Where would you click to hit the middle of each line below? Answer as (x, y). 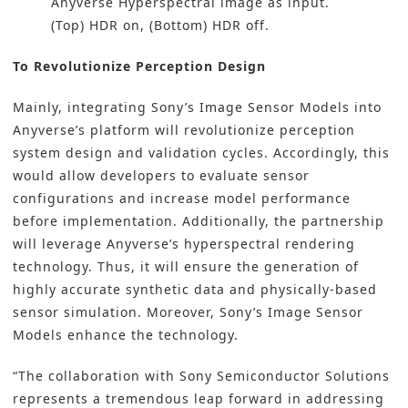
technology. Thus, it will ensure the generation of (186, 267)
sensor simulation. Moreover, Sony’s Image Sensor (188, 312)
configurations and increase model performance (182, 199)
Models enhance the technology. (126, 335)
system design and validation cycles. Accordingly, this (201, 153)
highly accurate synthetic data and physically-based (195, 290)
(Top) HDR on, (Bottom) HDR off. (160, 25)
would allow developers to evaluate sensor (161, 176)
